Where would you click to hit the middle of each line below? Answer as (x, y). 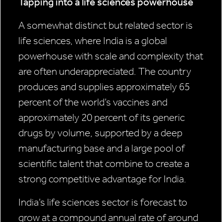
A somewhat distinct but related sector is (106, 26)
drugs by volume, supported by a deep (100, 133)
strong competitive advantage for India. (102, 179)
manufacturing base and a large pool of (102, 148)
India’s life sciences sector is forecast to (103, 202)
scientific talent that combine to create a (104, 164)
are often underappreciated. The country (105, 72)
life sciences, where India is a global (93, 41)
